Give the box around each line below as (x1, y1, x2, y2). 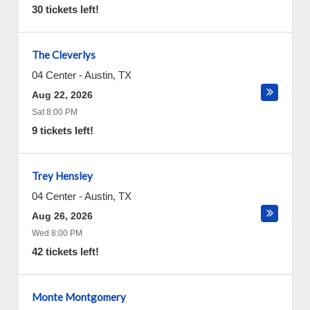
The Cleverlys (32, 48, 95, 61)
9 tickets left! (32, 125, 93, 136)
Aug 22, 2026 (32, 89, 93, 100)
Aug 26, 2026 (32, 210, 93, 221)
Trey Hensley (32, 170, 93, 182)
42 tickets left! (32, 246, 99, 257)
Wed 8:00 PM (32, 228, 82, 238)
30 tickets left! (32, 3, 99, 15)
